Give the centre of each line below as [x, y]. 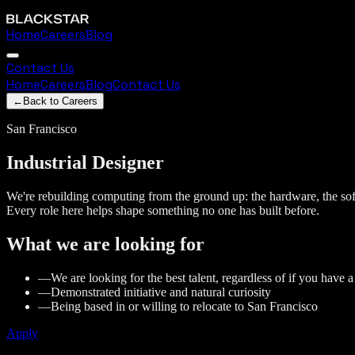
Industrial [47, 162]
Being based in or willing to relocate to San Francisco [184, 306]
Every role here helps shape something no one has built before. [163, 210]
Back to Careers [60, 101]
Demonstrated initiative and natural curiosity [161, 292]
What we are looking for [105, 244]
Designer [128, 162]
